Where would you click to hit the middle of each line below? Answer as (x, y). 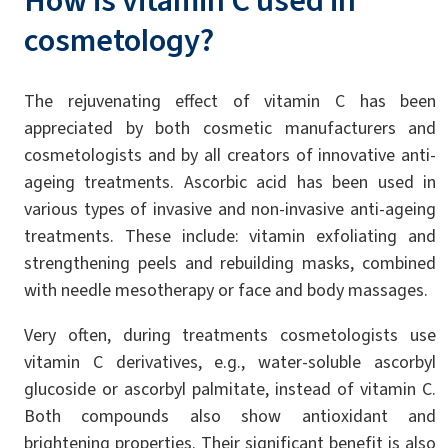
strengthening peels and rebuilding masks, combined (230, 262)
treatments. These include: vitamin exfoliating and (230, 235)
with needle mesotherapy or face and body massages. (226, 289)
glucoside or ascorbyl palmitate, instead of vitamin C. (230, 388)
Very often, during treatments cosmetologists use (230, 334)
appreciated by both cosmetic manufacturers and (230, 127)
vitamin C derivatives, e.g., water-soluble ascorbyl (230, 361)
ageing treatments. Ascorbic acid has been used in (230, 181)
